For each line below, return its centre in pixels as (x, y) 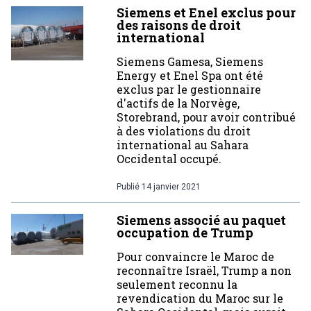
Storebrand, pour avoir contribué (206, 117)
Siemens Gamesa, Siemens (190, 61)
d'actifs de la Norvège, (178, 103)
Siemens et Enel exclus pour (206, 12)
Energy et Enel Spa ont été (190, 75)
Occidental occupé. (169, 159)
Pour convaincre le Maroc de (195, 257)
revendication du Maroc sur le (200, 298)
